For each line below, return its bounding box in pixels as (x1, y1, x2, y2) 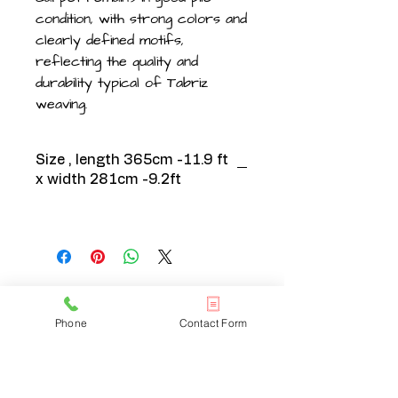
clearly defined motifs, (36, 30, 184, 50)
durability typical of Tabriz (36, 73, 208, 92)
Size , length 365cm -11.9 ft (36, 153, 228, 167)
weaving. (36, 94, 87, 114)
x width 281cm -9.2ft (36, 172, 181, 187)
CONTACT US (18, 306, 132, 323)
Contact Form (179, 315, 248, 330)
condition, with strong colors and (36, 9, 247, 28)
